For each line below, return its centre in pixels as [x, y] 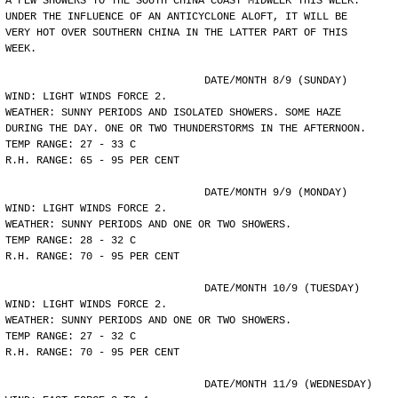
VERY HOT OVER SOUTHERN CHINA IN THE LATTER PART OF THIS [176, 33]
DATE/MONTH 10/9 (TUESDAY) [282, 289]
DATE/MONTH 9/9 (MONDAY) [276, 193]
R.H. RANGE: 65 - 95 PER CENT [92, 161]
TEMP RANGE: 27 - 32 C [71, 337]
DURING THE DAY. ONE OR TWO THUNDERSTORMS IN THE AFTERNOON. [186, 129]
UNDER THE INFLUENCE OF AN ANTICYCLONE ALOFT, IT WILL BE [176, 17]
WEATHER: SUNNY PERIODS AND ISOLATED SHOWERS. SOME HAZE [173, 113]
